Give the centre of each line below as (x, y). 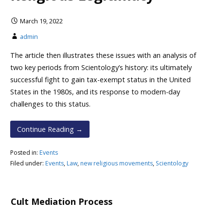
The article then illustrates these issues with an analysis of (103, 55)
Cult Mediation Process (62, 202)
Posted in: (25, 152)
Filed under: (27, 163)
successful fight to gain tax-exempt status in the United (100, 80)
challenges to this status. (50, 104)
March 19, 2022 (41, 21)
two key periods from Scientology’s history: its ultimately (101, 68)
